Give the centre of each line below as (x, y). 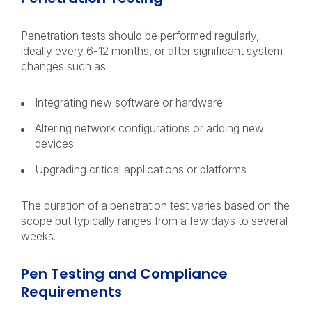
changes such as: (66, 66)
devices (56, 143)
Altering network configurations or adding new (149, 128)
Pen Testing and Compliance (124, 274)
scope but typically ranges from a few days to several (154, 221)
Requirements (73, 292)
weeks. (40, 236)
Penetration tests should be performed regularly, (140, 36)
